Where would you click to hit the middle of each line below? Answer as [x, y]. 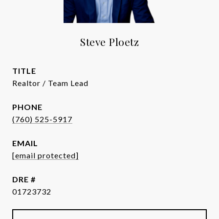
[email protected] [45, 155]
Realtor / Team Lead [50, 83]
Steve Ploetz [109, 42]
